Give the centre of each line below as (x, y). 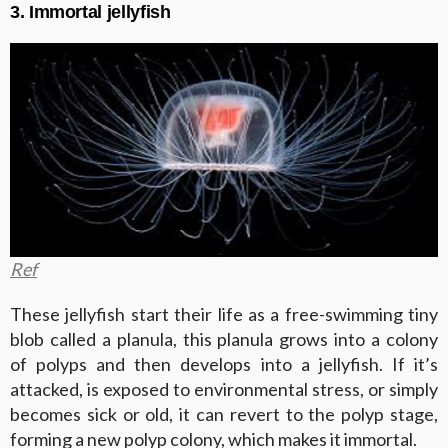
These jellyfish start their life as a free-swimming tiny (224, 313)
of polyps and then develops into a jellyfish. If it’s (224, 363)
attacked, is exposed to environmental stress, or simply (224, 388)
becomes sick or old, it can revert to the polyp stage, (224, 413)
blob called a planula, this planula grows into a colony (224, 338)
